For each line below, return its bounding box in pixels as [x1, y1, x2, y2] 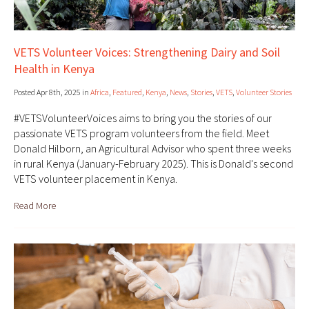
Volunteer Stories [236, 87, 292, 98]
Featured [112, 87, 142, 98]
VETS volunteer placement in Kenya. [14, 172, 177, 186]
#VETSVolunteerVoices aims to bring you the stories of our [14, 111, 272, 126]
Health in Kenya [14, 61, 94, 77]
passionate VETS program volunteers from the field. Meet [14, 126, 269, 141]
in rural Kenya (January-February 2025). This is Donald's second [14, 157, 293, 171]
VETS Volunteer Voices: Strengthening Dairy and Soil [14, 44, 280, 61]
